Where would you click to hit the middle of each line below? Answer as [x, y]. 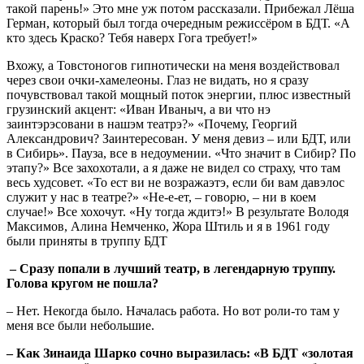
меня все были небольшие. [80, 325]
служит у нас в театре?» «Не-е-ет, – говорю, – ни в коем [161, 197]
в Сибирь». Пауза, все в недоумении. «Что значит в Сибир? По [181, 153]
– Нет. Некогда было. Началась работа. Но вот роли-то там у [173, 310]
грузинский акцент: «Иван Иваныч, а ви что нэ [139, 109]
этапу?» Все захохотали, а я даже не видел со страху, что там [173, 167]
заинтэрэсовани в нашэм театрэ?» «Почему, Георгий [152, 123]
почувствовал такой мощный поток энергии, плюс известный [179, 94]
